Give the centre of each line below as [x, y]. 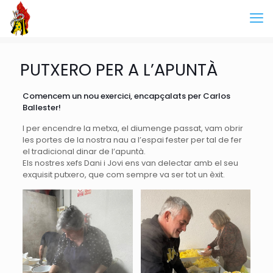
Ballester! [41, 108]
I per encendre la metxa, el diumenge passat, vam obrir [133, 128]
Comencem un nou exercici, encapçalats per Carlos [126, 96]
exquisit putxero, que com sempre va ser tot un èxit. [123, 175]
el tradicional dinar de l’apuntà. [84, 151]
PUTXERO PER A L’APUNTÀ [119, 70]
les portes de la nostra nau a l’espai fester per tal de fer [132, 140]
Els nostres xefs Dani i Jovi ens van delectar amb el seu [130, 163]
